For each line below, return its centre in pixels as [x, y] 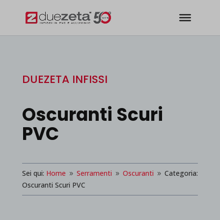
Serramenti [94, 173]
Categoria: [181, 173]
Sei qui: [33, 173]
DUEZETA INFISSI [65, 79]
